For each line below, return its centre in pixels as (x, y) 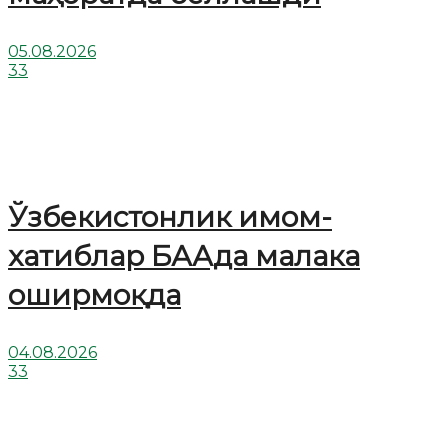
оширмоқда (94, 294)
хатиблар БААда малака (184, 255)
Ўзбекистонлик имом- (170, 216)
